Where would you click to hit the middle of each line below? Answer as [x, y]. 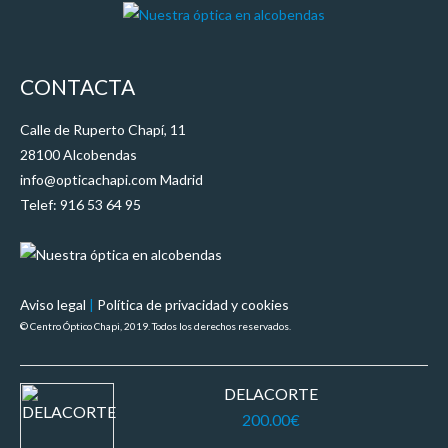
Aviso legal [53, 304]
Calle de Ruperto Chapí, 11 [103, 129]
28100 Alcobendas [78, 154]
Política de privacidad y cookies [193, 304]
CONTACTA [77, 87]
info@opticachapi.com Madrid [111, 179]
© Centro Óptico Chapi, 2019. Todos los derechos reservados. [155, 325]
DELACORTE [271, 393]
